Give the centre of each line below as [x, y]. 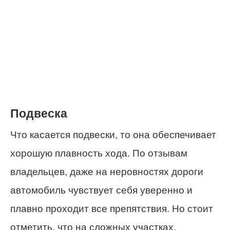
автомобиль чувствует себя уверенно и [101, 190]
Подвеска [39, 114]
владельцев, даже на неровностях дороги [107, 172]
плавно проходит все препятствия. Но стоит [112, 209]
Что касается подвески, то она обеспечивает [113, 135]
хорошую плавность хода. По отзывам [99, 154]
